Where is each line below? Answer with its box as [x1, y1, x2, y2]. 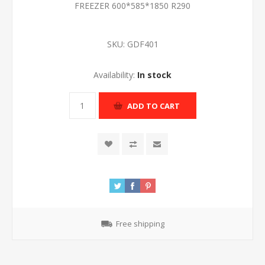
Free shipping [115, 218, 164, 229]
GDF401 [127, 38, 159, 50]
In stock [137, 69, 172, 80]
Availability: [93, 69, 135, 80]
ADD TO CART [127, 100, 180, 111]
